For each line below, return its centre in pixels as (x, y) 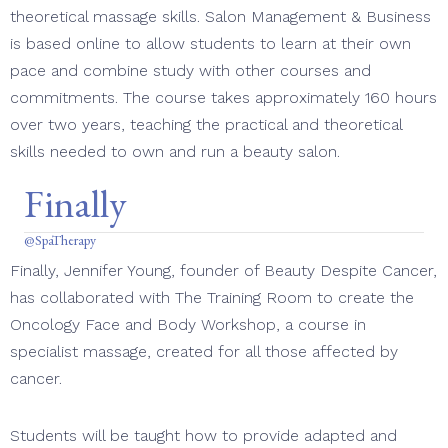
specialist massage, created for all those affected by (204, 352)
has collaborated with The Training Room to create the (212, 298)
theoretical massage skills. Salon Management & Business (220, 17)
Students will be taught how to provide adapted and (203, 436)
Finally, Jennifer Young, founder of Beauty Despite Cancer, (223, 271)
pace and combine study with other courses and (190, 71)
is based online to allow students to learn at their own (210, 44)
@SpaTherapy (60, 240)
